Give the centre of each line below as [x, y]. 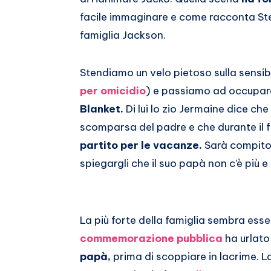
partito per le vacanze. [141, 145]
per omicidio [113, 91]
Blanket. [103, 109]
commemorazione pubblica [151, 238]
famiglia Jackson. [123, 35]
